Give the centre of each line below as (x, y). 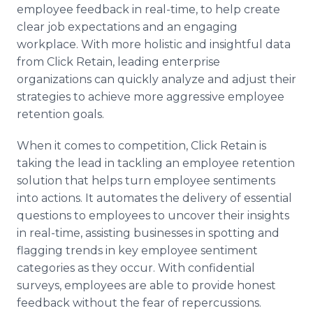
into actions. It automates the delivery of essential (154, 198)
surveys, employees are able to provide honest (146, 285)
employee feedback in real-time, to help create (148, 9)
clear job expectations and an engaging (127, 27)
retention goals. (62, 114)
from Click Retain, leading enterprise (118, 62)
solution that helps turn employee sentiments (146, 181)
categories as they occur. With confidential (136, 268)
